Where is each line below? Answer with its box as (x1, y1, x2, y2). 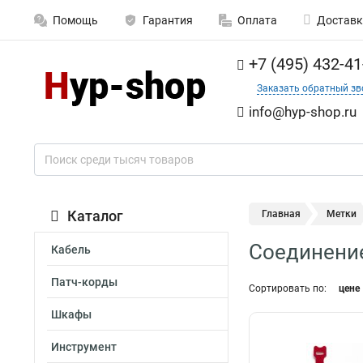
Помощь (53, 14, 98, 27)
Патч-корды (51, 275, 117, 288)
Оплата (237, 14, 277, 27)
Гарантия (143, 14, 193, 27)
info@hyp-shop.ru (249, 104, 357, 120)
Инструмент (51, 340, 117, 353)
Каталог (67, 207, 123, 224)
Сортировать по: (249, 283, 327, 294)
